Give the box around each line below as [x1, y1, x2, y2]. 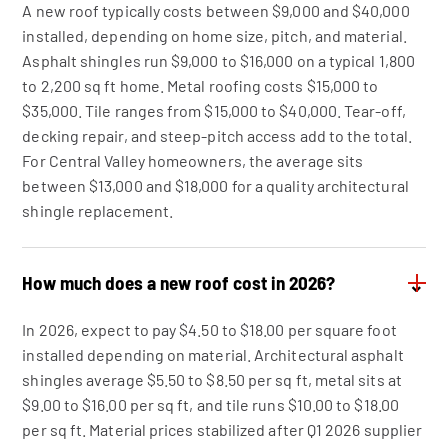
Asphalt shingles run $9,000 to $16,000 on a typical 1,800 [22, 51, 415, 70]
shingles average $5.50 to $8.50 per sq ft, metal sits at [22, 370, 402, 389]
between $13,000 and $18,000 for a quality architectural [22, 176, 409, 195]
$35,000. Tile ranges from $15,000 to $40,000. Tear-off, [22, 101, 406, 120]
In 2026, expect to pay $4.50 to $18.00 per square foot [22, 320, 397, 339]
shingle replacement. [22, 201, 173, 220]
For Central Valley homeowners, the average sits [22, 151, 364, 170]
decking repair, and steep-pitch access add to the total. [22, 126, 412, 145]
